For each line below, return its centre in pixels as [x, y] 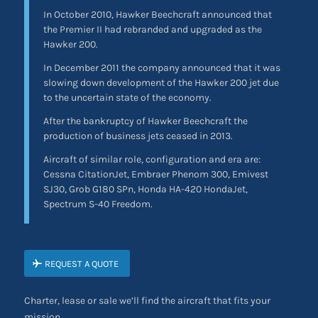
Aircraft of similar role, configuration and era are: [152, 159]
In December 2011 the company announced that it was [161, 68]
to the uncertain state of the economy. [127, 98]
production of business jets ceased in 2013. [138, 136]
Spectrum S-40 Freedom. [98, 204]
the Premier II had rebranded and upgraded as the [152, 30]
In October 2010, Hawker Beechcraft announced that [157, 15]
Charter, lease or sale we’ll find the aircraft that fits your [147, 300]
